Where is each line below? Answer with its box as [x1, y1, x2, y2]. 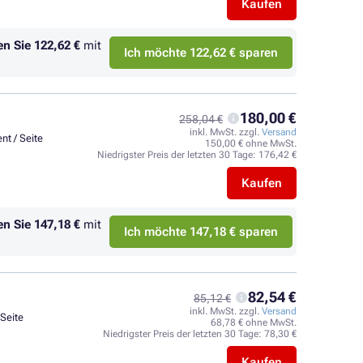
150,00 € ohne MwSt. [205, 138, 297, 149]
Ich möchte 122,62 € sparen [124, 45, 278, 60]
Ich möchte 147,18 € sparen [124, 224, 278, 239]
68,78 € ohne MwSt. [211, 317, 297, 328]
